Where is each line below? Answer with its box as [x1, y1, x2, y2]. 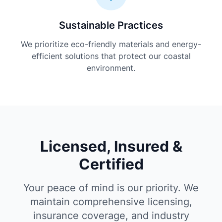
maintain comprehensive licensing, [30, 196, 192, 208]
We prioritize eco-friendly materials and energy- [21, 39, 201, 49]
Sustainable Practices [59, 19, 163, 31]
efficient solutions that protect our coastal [31, 51, 191, 61]
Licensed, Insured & [40, 137, 182, 155]
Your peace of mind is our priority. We [23, 182, 199, 194]
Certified [78, 155, 144, 173]
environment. [87, 63, 135, 73]
